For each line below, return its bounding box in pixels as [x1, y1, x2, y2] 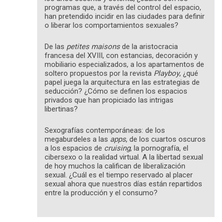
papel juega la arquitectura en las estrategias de [45, 78, 200, 87]
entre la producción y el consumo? [45, 188, 158, 198]
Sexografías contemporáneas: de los [45, 126, 165, 135]
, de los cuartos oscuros [126, 135, 206, 144]
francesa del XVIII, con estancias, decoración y [45, 51, 198, 60]
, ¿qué [179, 69, 198, 78]
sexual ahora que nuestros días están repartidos [45, 179, 202, 189]
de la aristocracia [120, 42, 178, 52]
